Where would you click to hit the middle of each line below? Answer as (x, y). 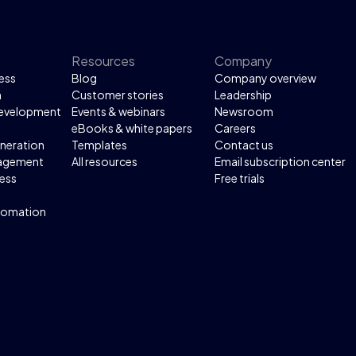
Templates (100, 145)
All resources (105, 162)
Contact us (244, 145)
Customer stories (118, 95)
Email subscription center (281, 162)
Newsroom (244, 112)
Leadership (244, 95)
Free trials (240, 178)
